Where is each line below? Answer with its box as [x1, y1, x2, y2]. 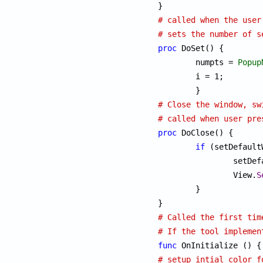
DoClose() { [177, 127, 234, 137]
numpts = [195, 57, 238, 67]
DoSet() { [177, 43, 224, 53]
